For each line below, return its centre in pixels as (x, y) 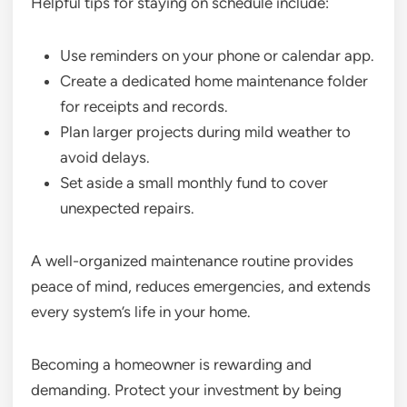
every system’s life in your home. (141, 312)
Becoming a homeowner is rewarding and (171, 365)
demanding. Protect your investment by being (186, 390)
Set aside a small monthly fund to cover (194, 183)
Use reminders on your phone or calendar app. (217, 56)
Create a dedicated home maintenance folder (214, 81)
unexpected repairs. (127, 208)
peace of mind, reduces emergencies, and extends (201, 287)
